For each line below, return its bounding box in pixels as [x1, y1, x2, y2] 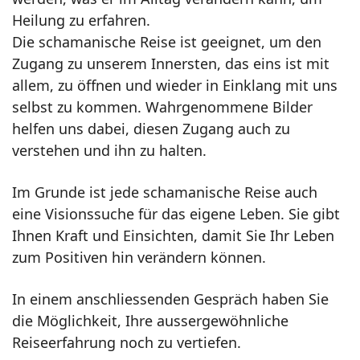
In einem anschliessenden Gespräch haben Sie [12, 289, 329, 309]
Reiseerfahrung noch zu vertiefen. [12, 333, 241, 353]
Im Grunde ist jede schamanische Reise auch [12, 182, 317, 202]
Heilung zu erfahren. [12, 10, 150, 31]
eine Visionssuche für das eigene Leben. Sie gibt [12, 204, 340, 224]
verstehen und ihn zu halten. [12, 141, 207, 161]
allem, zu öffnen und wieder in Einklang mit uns [12, 76, 337, 96]
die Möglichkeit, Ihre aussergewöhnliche [12, 311, 288, 331]
